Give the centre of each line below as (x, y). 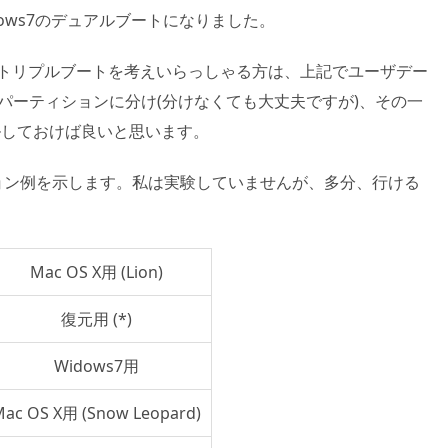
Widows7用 (96, 365)
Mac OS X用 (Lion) (96, 271)
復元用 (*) (96, 318)
